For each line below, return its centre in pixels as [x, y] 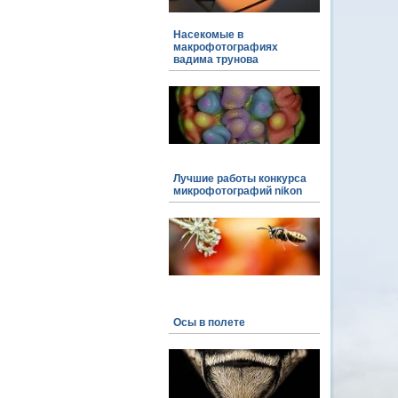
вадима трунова [216, 60]
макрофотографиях [226, 47]
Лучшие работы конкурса [240, 179]
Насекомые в [208, 35]
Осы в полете [209, 322]
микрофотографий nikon [238, 191]
